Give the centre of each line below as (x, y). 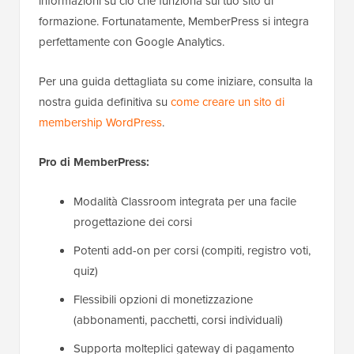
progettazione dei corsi (133, 222)
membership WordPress (100, 122)
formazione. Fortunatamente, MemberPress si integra (174, 21)
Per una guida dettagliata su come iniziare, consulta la (176, 81)
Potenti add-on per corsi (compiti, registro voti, (192, 250)
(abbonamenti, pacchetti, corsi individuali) (178, 320)
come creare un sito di (228, 102)
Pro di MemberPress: (94, 162)
